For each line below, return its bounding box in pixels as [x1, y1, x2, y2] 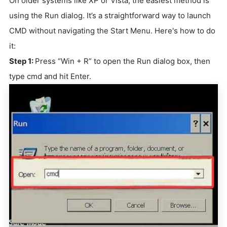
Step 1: [9, 56, 35, 66]
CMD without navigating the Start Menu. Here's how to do [9, 26, 215, 36]
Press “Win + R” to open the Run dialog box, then [35, 56, 210, 66]
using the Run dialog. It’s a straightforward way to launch [9, 11, 211, 21]
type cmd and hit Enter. [9, 71, 91, 82]
